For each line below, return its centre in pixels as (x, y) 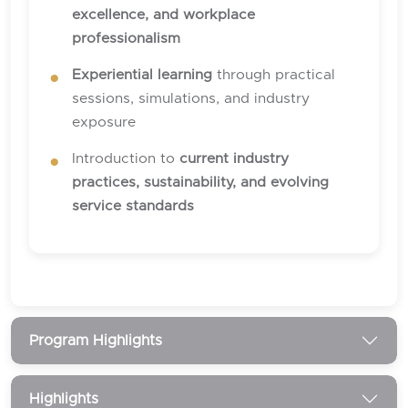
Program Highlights (96, 340)
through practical (274, 76)
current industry (234, 159)
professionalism (126, 39)
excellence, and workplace (163, 15)
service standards (133, 207)
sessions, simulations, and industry (191, 99)
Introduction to (126, 159)
